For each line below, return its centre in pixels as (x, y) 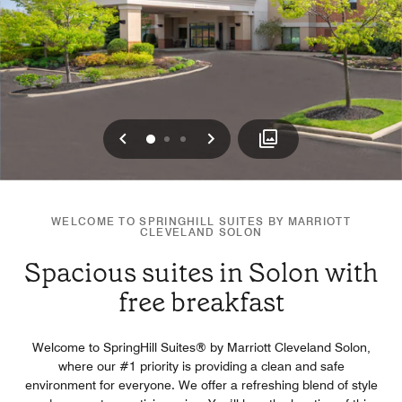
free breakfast (201, 302)
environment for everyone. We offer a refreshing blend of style (201, 385)
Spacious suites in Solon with (201, 273)
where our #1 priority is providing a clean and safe (201, 366)
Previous (163, 137)
